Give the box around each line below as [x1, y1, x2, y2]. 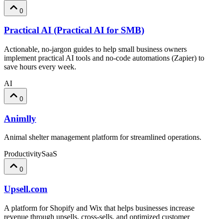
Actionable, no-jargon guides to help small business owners [4, 45, 187, 53]
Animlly [4, 113, 36, 124]
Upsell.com [4, 184, 47, 195]
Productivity [4, 150, 42, 158]
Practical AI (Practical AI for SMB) [4, 25, 144, 36]
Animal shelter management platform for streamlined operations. [4, 133, 201, 142]
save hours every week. [4, 63, 76, 71]
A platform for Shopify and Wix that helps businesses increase [4, 203, 195, 212]
